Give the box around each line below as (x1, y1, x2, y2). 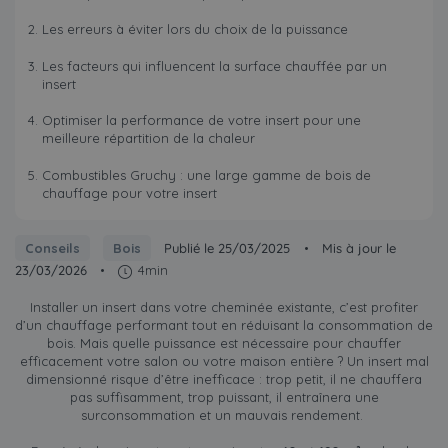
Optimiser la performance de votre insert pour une (41, 112, 361, 129)
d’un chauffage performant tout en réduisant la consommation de (15, 316, 433, 333)
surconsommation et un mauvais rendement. (81, 406, 367, 423)
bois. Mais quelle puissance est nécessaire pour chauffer (47, 334, 401, 351)
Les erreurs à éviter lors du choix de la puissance (41, 21, 348, 38)
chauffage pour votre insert (41, 184, 217, 201)
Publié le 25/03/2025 (164, 240, 291, 257)
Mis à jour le (321, 240, 396, 257)
